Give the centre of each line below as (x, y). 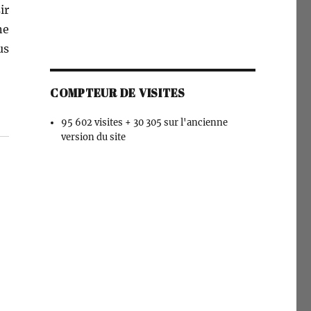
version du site (94, 137)
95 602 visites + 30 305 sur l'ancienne (145, 123)
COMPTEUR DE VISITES (118, 93)
